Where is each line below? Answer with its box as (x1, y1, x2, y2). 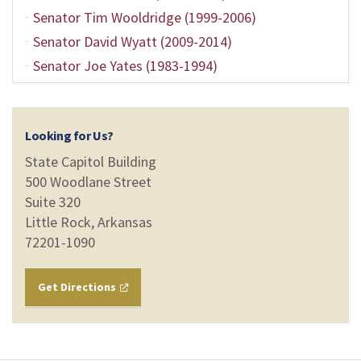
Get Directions (38, 280, 118, 294)
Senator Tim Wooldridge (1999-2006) (33, 8, 256, 27)
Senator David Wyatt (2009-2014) (33, 32, 232, 51)
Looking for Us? (25, 127, 114, 143)
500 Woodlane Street (25, 172, 151, 191)
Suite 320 (25, 193, 81, 211)
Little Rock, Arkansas (25, 213, 152, 231)
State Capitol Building (25, 152, 156, 171)
